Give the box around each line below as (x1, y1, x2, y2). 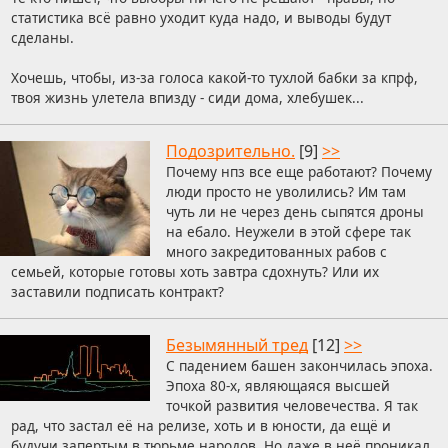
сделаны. (10, 28, 74, 48)
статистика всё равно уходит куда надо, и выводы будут (10, 8, 391, 28)
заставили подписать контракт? (10, 282, 224, 302)
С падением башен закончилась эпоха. (166, 356, 433, 376)
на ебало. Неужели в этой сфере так (166, 222, 411, 242)
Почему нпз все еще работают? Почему (166, 162, 432, 182)
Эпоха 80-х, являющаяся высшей (166, 376, 390, 396)
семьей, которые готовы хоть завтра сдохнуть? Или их (10, 262, 379, 282)
